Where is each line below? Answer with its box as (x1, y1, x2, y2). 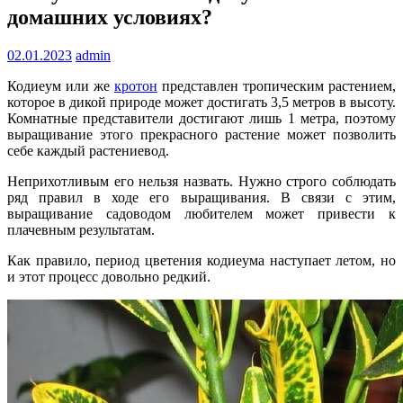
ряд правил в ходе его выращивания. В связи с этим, (7, 190, 396, 206)
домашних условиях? (7, 5, 212, 30)
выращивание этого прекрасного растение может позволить (7, 127, 396, 143)
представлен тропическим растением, (157, 78, 396, 94)
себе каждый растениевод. (7, 143, 169, 159)
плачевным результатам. (7, 222, 155, 238)
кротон (114, 78, 157, 94)
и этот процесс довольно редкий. (7, 269, 210, 285)
